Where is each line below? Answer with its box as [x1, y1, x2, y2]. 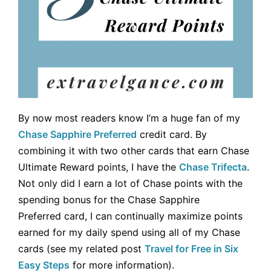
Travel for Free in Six [145, 242, 238, 255]
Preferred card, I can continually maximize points [18, 209, 243, 222]
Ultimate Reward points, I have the [18, 160, 179, 173]
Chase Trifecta [179, 160, 247, 173]
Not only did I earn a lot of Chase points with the [18, 177, 243, 189]
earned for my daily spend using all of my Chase [18, 226, 240, 238]
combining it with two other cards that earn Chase [18, 144, 249, 157]
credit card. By [137, 128, 207, 140]
